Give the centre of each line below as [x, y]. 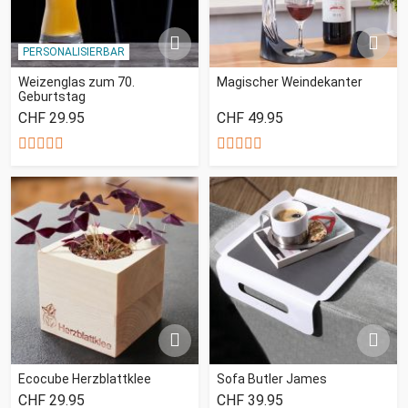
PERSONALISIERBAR [73, 51]
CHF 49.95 [250, 117]
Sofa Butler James [272, 378]
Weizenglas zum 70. [76, 82]
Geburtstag [52, 96]
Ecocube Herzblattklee [85, 378]
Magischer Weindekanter [290, 82]
